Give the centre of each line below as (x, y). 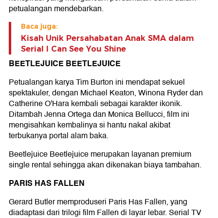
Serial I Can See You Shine (73, 49)
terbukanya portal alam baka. (59, 136)
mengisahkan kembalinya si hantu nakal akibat (90, 125)
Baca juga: (39, 27)
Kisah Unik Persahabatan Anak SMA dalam (107, 38)
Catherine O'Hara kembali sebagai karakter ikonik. (95, 104)
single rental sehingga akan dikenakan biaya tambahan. (105, 165)
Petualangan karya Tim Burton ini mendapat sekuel (97, 82)
